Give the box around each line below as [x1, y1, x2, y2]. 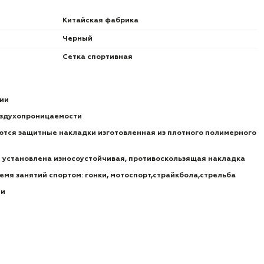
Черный [62, 35, 93, 42]
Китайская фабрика [62, 17, 138, 24]
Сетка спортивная [62, 54, 133, 61]
